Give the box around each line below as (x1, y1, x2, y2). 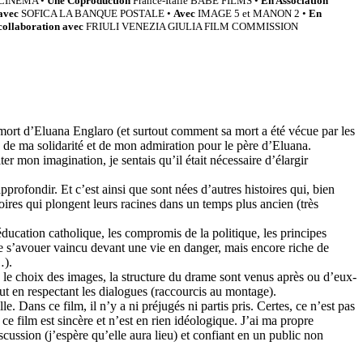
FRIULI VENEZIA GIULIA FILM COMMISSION (86, 19, 301, 32)
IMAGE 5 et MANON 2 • (195, 6, 310, 19)
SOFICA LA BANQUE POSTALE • (19, 6, 174, 19)
